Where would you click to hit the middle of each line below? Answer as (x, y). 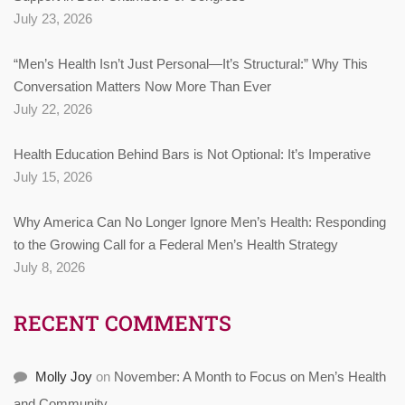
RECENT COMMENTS (122, 322)
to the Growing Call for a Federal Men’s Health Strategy (176, 244)
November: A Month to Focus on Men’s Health (250, 376)
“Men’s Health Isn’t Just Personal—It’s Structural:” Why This (191, 63)
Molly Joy (64, 376)
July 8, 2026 (49, 267)
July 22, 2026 (53, 108)
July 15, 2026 (53, 176)
